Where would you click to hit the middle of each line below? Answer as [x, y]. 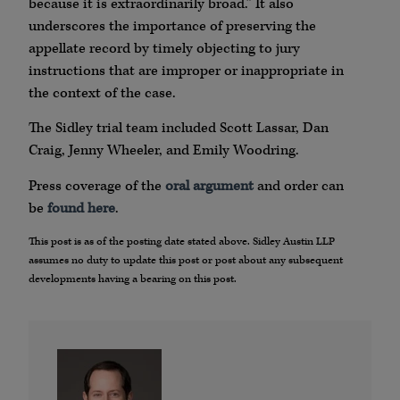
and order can [299, 186]
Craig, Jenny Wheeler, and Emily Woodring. [164, 151]
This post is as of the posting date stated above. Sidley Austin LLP [182, 241]
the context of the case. [102, 93]
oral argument [209, 186]
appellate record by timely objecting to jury [164, 48]
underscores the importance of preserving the [172, 26]
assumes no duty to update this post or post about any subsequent [186, 260]
